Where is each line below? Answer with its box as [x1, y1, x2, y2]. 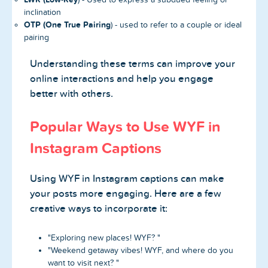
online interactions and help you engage [30, 72, 214, 84]
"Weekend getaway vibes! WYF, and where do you [48, 245, 233, 255]
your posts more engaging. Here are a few [30, 188, 221, 200]
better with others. [30, 87, 113, 99]
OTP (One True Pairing [24, 19, 111, 29]
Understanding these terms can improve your [30, 57, 235, 69]
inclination [24, 7, 61, 17]
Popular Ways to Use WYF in [30, 118, 220, 135]
